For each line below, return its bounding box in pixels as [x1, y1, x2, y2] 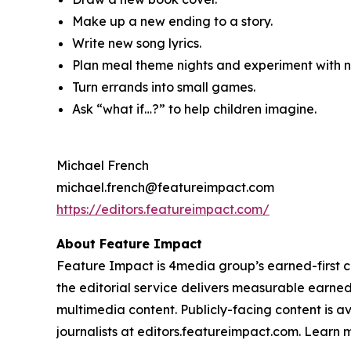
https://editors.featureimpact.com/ [56, 201, 270, 218]
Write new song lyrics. [72, 35, 201, 52]
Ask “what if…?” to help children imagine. [72, 101, 317, 118]
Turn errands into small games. [72, 79, 255, 96]
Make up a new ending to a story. [72, 13, 273, 30]
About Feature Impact [56, 236, 202, 252]
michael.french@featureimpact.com [56, 179, 274, 196]
